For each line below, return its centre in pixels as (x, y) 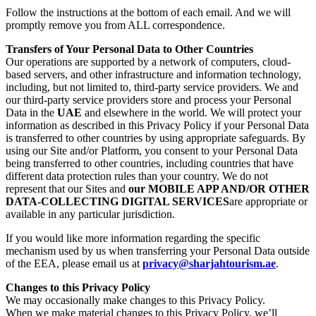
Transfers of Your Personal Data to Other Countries (129, 49)
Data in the (31, 112)
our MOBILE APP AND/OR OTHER (219, 188)
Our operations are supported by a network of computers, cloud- (148, 61)
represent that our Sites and (67, 188)
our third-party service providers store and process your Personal (148, 99)
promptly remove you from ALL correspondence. (115, 25)
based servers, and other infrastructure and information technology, (153, 74)
